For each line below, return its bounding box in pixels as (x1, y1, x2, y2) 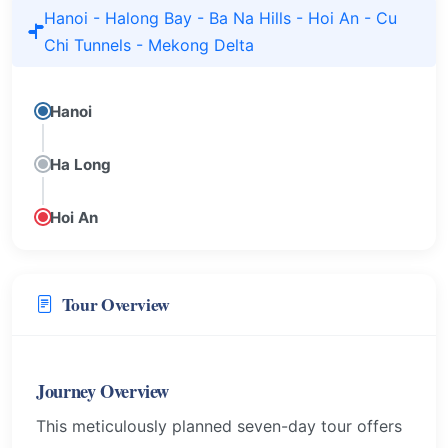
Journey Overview (36, 376, 170, 404)
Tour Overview (61, 290, 171, 317)
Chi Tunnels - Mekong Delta (44, 34, 254, 55)
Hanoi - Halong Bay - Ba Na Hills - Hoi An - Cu (44, 7, 397, 28)
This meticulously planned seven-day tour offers (36, 415, 402, 436)
